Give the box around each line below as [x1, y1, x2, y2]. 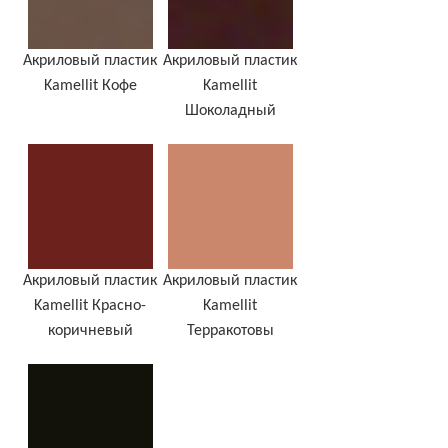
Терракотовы [186, 323, 274, 340]
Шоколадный [184, 103, 276, 120]
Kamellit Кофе [43, 78, 137, 95]
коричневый [47, 323, 133, 340]
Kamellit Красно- [34, 298, 146, 315]
